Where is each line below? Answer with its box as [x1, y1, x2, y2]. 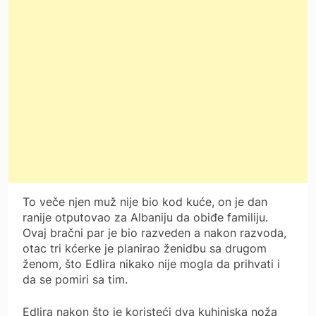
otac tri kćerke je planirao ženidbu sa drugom [23, 241, 267, 255]
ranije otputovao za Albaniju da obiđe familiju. [23, 209, 268, 224]
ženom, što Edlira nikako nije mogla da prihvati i [23, 256, 280, 271]
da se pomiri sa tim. [23, 272, 128, 286]
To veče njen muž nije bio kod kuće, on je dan [23, 194, 267, 209]
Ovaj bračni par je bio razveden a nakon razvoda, [23, 225, 286, 240]
